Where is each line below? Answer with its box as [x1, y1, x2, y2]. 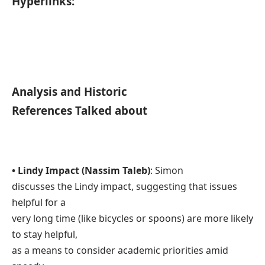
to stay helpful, [12, 227, 77, 241]
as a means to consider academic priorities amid [12, 243, 228, 257]
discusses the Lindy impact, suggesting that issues [12, 179, 237, 193]
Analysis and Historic [12, 84, 127, 99]
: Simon [150, 163, 183, 177]
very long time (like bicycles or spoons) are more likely [12, 211, 253, 225]
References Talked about [12, 103, 147, 118]
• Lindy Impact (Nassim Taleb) [12, 163, 150, 177]
